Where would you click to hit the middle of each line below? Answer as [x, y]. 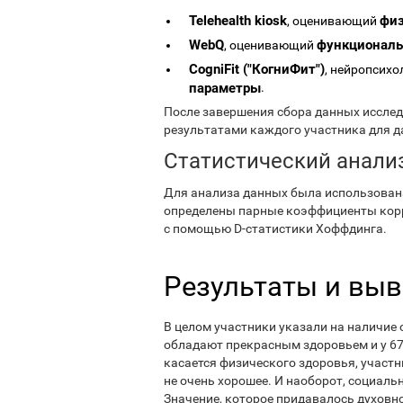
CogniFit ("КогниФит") [257, 69]
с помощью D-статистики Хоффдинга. [275, 228]
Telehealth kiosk [238, 20]
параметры [225, 87]
